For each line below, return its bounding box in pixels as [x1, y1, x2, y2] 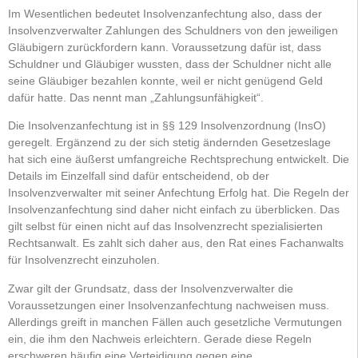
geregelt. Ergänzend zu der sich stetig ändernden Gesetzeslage [8, 136, 331, 149]
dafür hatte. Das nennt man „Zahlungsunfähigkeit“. [8, 91, 264, 104]
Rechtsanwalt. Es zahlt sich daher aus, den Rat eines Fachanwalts [8, 237, 344, 250]
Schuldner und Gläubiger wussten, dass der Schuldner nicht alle [8, 58, 332, 70]
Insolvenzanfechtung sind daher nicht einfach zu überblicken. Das [8, 203, 340, 217]
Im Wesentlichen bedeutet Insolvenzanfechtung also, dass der [8, 7, 322, 20]
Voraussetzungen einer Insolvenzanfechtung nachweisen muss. [8, 298, 329, 312]
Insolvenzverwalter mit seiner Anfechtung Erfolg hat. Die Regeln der [8, 186, 349, 200]
